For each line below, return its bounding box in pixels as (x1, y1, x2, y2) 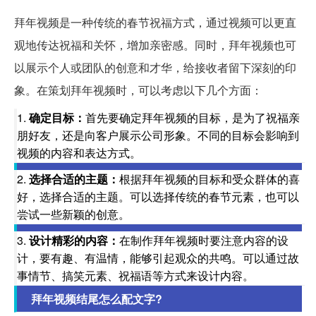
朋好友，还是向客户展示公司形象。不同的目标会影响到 (17, 127, 299, 144)
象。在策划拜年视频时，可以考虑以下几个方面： (14, 82, 262, 99)
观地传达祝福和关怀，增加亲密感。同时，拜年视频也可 (14, 37, 296, 54)
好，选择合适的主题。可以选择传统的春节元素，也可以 (17, 188, 299, 205)
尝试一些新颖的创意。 (17, 206, 130, 223)
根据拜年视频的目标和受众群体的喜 (119, 171, 300, 188)
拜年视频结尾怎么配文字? (31, 291, 162, 308)
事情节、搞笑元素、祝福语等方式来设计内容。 (17, 267, 254, 284)
